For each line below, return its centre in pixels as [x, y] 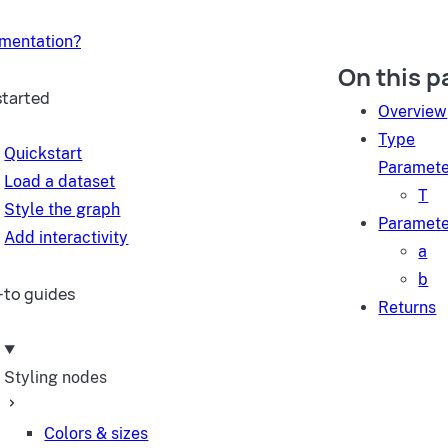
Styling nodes [56, 377]
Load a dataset [60, 181]
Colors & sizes [96, 433]
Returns [407, 307]
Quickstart [43, 153]
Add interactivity [66, 237]
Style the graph [62, 209]
